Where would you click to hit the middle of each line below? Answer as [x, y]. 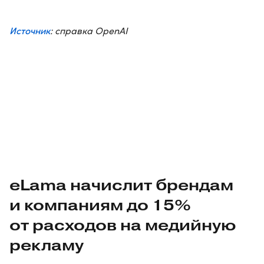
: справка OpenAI [89, 30]
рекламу [47, 245]
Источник [30, 30]
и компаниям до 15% [100, 205]
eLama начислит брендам [121, 185]
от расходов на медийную [123, 225]
